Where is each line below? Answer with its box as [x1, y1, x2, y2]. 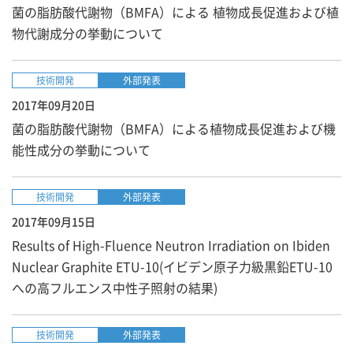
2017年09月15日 [12, 214, 95, 229]
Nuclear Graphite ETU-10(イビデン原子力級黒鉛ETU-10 [12, 257, 333, 276]
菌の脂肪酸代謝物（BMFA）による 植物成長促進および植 [12, 2, 339, 21]
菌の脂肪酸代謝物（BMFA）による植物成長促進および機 [12, 119, 336, 138]
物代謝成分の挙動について [12, 24, 163, 43]
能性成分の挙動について [12, 140, 150, 159]
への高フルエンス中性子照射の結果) [12, 278, 217, 297]
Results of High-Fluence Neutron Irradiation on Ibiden [12, 236, 330, 255]
